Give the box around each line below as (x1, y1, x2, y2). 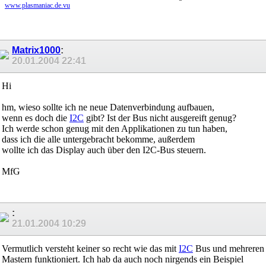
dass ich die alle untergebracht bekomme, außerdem (2, 134, 195, 144)
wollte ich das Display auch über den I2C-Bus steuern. (2, 144, 206, 155)
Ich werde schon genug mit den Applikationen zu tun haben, (2, 123, 227, 134)
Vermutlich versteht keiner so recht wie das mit (2, 243, 179, 254)
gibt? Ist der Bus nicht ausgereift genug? (84, 112, 236, 123)
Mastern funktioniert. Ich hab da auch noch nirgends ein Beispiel (2, 254, 243, 265)
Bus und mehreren (193, 243, 264, 254)
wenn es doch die (2, 112, 69, 123)
